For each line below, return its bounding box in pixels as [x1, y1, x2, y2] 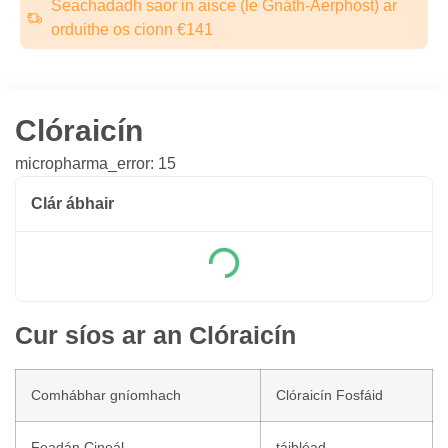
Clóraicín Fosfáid [276, 387, 383, 403]
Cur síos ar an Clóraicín [15, 321, 296, 349]
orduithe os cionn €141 [50, 21, 213, 38]
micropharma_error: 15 [15, 155, 176, 172]
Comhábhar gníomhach [31, 387, 181, 403]
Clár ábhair [31, 195, 114, 212]
